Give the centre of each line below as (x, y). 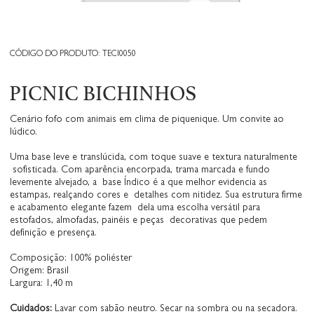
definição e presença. (53, 234)
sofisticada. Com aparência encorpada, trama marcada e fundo (139, 171)
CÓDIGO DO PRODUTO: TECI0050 (73, 55)
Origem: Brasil (39, 272)
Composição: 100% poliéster (70, 259)
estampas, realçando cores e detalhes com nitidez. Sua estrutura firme (156, 196)
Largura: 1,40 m (41, 284)
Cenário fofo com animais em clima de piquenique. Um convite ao (146, 120)
